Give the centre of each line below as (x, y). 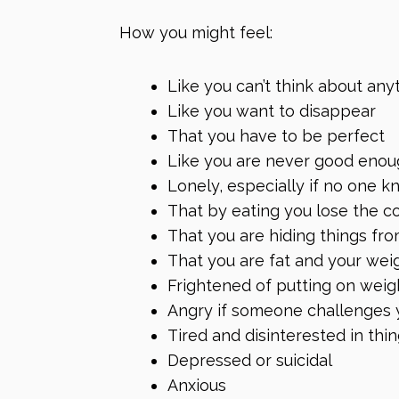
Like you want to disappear (272, 110)
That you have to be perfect (276, 135)
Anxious (197, 385)
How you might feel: (196, 33)
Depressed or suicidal (250, 360)
